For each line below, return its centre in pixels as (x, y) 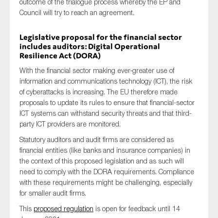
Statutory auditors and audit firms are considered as (97, 139)
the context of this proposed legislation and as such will (102, 161)
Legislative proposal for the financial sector (101, 37)
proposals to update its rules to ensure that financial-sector (107, 102)
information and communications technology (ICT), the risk (106, 81)
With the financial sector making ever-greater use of (97, 70)
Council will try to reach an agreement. (77, 12)
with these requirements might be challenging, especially (106, 182)
